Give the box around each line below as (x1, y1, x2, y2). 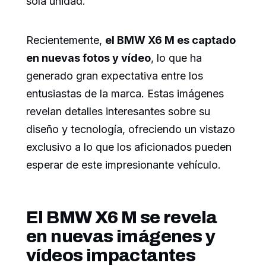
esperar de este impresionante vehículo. (26, 158, 221, 171)
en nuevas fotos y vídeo (26, 51, 151, 64)
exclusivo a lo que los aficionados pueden (26, 140, 232, 153)
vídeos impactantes (26, 245, 196, 265)
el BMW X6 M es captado (105, 33, 236, 46)
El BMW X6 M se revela (26, 207, 217, 227)
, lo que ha (151, 51, 202, 64)
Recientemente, (26, 33, 105, 46)
